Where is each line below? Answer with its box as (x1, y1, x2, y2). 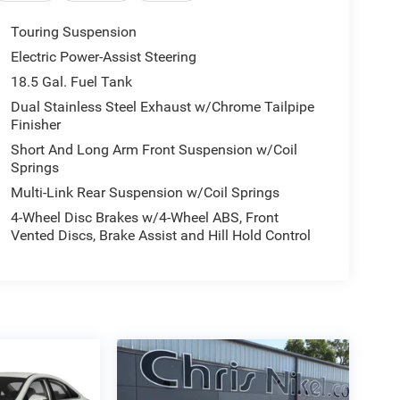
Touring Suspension (10, 23, 137, 41)
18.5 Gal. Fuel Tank (10, 73, 132, 91)
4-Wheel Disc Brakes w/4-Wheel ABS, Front (10, 209, 279, 227)
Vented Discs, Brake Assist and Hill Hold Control (10, 227, 311, 245)
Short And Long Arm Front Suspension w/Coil (10, 141, 297, 159)
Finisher (10, 116, 61, 134)
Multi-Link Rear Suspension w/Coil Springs (10, 184, 279, 202)
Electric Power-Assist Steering (10, 48, 196, 66)
